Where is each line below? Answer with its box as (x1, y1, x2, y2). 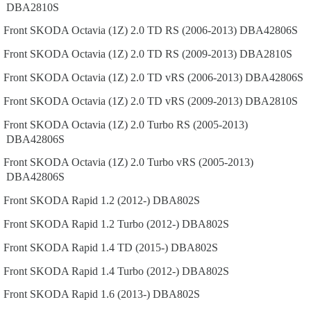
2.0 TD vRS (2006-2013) (131, 71, 242, 83)
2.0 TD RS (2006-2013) (131, 24, 237, 37)
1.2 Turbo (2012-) (101, 217, 179, 230)
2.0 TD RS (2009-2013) (131, 48, 237, 60)
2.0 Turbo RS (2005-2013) (131, 118, 248, 131)
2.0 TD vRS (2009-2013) (131, 94, 242, 107)
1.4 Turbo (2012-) (101, 264, 179, 277)
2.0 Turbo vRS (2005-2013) (131, 156, 253, 169)
